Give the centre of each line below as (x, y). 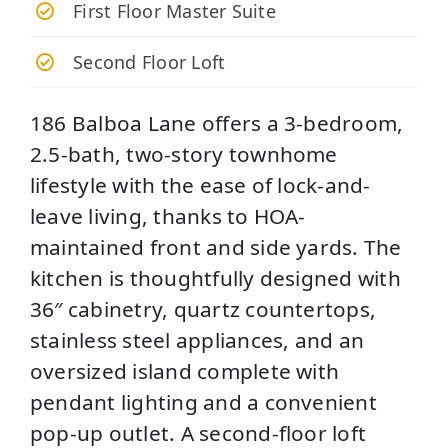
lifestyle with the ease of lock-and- (200, 184)
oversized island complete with (185, 370)
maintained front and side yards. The (216, 246)
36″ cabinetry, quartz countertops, (203, 308)
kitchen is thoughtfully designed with (215, 277)
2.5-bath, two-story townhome (184, 153)
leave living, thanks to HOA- (168, 215)
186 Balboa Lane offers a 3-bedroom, (217, 122)
